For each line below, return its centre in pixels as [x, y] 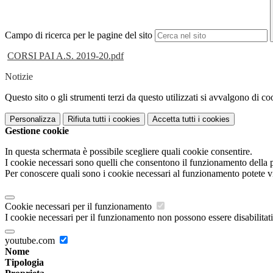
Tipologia [24, 263]
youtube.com [31, 241]
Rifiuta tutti [87, 119]
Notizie [19, 77]
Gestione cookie [37, 131]
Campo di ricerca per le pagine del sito [79, 35]
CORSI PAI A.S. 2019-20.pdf [66, 56]
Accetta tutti [174, 119]
